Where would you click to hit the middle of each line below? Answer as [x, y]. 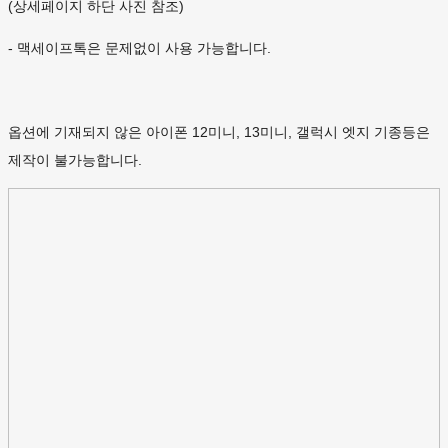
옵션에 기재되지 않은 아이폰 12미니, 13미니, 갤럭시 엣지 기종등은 [219, 132]
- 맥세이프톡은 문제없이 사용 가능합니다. [139, 48]
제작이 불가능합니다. [75, 160]
